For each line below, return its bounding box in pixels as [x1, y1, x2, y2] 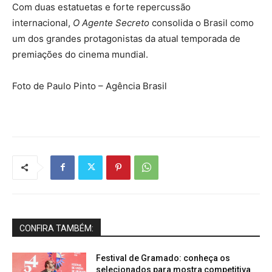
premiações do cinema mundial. [12, 48, 148, 60]
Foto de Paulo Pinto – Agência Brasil [12, 80, 167, 92]
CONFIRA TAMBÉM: [19, 223, 93, 233]
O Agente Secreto [73, 16, 149, 29]
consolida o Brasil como [149, 16, 254, 29]
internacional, [12, 16, 73, 29]
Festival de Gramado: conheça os [96, 253, 231, 263]
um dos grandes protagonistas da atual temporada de [12, 32, 240, 44]
